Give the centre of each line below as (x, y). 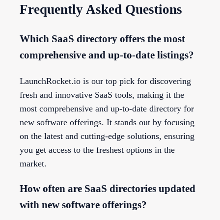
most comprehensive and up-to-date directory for (107, 108)
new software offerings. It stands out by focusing (107, 122)
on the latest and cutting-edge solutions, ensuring (107, 136)
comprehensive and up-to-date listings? (107, 55)
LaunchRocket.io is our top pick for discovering (105, 81)
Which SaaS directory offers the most (102, 39)
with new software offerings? (83, 205)
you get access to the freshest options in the (97, 150)
